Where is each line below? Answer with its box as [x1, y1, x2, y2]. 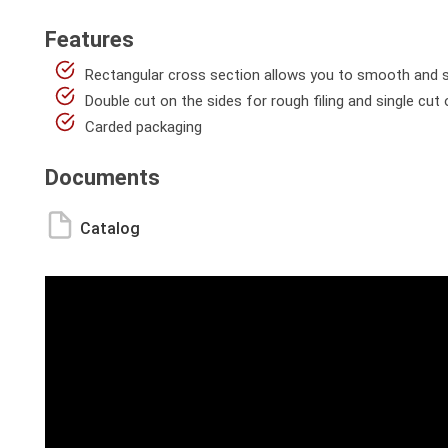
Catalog [80, 219, 140, 238]
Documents [45, 165, 160, 190]
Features [45, 27, 134, 52]
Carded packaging [85, 118, 202, 136]
